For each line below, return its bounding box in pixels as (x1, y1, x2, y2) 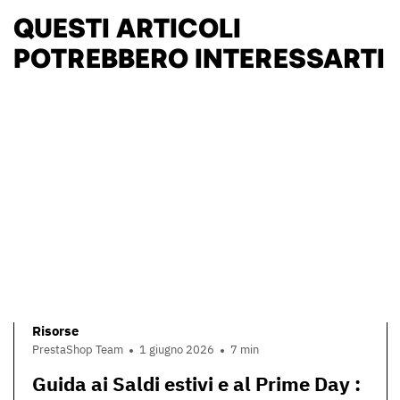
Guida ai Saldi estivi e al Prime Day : (32, 371, 361, 397)
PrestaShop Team (32, 342, 123, 358)
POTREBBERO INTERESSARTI (13, 42, 385, 71)
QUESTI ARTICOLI (13, 12, 241, 41)
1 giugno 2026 (139, 342, 214, 358)
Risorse (32, 321, 79, 339)
